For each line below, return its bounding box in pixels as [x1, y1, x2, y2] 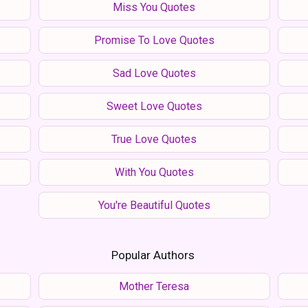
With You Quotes [114, 165, 194, 179]
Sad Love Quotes [112, 66, 196, 80]
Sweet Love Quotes [106, 99, 202, 113]
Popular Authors [111, 247, 195, 262]
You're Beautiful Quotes [98, 198, 210, 212]
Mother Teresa [119, 279, 189, 293]
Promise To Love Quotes [93, 33, 214, 47]
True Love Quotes [111, 132, 197, 146]
